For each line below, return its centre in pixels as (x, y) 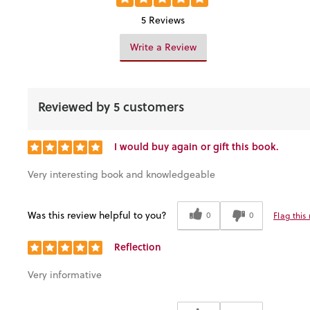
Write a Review (163, 47)
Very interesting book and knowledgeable (121, 174)
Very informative (65, 274)
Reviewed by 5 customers (111, 106)
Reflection (138, 246)
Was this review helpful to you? (97, 216)
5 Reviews (163, 20)
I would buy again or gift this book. (197, 146)
